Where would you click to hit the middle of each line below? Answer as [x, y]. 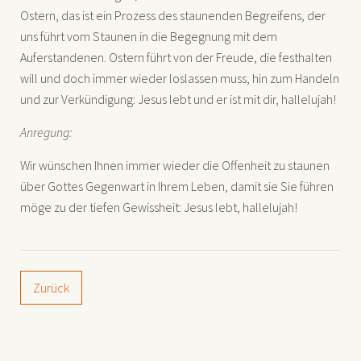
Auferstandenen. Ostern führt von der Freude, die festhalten [176, 57]
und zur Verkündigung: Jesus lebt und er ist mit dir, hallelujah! [178, 99]
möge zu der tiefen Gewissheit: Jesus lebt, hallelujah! [159, 207]
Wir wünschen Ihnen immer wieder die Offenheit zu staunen [175, 165]
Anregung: [46, 132]
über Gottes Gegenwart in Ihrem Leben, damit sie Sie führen [177, 186]
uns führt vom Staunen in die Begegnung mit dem [149, 36]
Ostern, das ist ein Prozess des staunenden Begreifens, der [173, 15]
